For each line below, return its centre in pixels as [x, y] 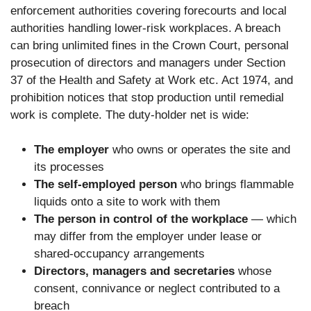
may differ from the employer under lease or [148, 237]
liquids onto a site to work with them [127, 202]
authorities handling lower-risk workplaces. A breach [145, 28]
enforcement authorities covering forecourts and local [149, 10]
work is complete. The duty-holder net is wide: [130, 115]
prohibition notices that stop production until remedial [147, 97]
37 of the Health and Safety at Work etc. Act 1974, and [152, 80]
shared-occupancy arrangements [119, 254]
